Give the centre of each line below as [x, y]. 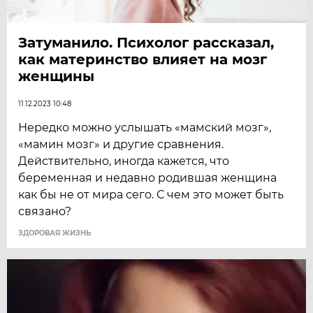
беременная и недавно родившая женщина [148, 178]
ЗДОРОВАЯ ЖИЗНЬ [55, 233]
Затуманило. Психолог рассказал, [146, 43]
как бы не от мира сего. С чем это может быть [151, 195]
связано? [45, 212]
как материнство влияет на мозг [143, 60]
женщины [57, 77]
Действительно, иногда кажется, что [124, 161]
